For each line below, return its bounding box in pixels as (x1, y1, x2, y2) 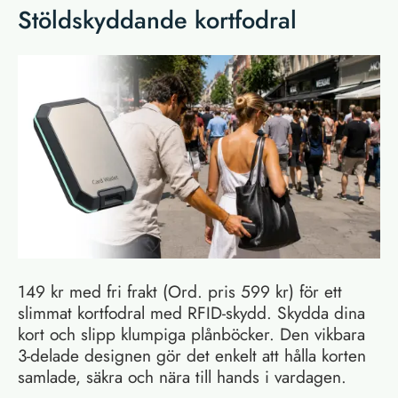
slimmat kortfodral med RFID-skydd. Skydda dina (18, 300, 365, 326)
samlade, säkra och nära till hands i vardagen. (18, 364, 346, 390)
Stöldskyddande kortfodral (18, 2, 297, 37)
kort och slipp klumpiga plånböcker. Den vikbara (18, 322, 365, 347)
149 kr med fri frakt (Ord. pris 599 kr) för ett (18, 279, 342, 305)
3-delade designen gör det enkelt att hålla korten (18, 343, 366, 369)
